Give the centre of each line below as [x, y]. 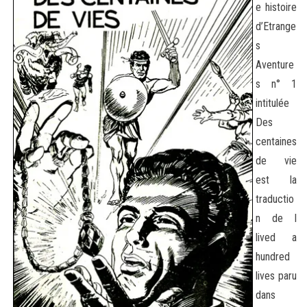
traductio [275, 199]
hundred [273, 256]
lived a [276, 237]
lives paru [276, 275]
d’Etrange [276, 26]
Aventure [275, 64]
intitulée [272, 103]
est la [276, 180]
